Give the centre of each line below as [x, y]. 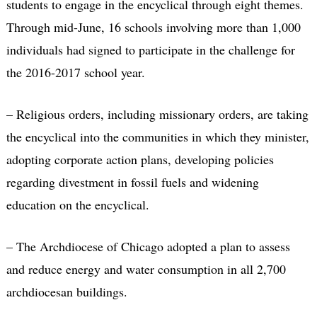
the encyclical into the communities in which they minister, [157, 136]
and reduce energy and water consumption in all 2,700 [146, 269]
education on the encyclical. [77, 204]
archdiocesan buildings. [67, 291]
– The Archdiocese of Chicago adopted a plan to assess [148, 246]
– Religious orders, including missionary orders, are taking [157, 114]
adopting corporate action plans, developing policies [140, 159]
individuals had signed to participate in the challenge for [150, 49]
